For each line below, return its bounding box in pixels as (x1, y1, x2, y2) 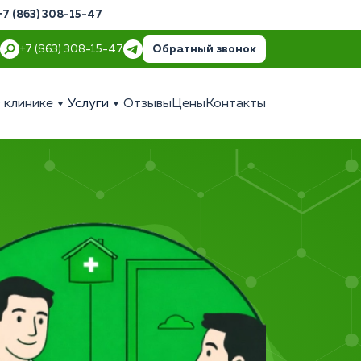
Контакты (205, 97, 266, 110)
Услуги (68, 97, 109, 110)
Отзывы (123, 97, 172, 110)
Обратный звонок (152, 44, 256, 55)
